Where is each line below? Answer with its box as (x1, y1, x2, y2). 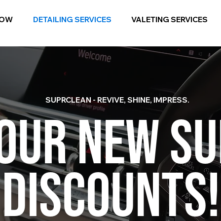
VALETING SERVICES (131, 15, 208, 24)
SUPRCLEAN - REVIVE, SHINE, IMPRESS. (45, 95, 189, 105)
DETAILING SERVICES (33, 15, 111, 24)
